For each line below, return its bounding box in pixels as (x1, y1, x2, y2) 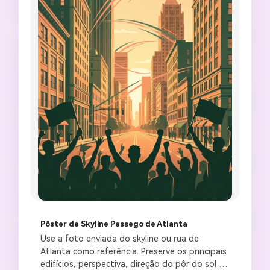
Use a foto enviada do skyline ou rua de (40, 233, 199, 243)
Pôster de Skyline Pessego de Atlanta (40, 219, 187, 228)
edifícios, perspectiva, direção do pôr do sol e (40, 259, 224, 269)
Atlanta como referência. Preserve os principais (40, 246, 227, 256)
